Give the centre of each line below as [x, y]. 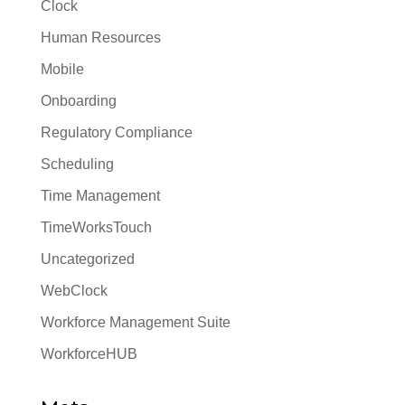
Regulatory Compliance [116, 132]
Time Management [100, 196]
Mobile [62, 69]
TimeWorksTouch [96, 227]
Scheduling [77, 164]
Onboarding [78, 101]
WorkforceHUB [89, 354]
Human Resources [100, 38]
